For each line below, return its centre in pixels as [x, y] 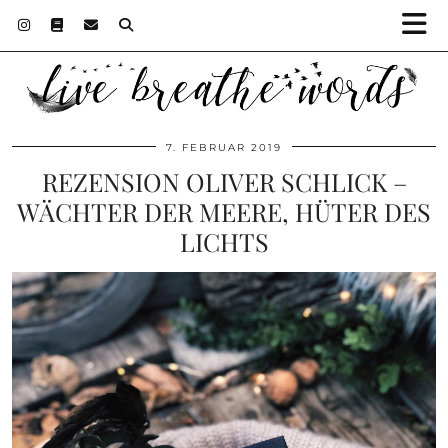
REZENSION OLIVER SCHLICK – [224, 181]
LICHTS [224, 241]
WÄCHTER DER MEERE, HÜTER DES [224, 211]
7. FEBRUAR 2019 [224, 147]
